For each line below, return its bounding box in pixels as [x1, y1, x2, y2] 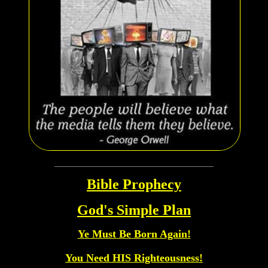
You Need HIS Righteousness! [65, 252, 203, 264]
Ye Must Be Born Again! [77, 228, 191, 240]
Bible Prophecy [87, 176, 181, 192]
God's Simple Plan [77, 202, 191, 218]
